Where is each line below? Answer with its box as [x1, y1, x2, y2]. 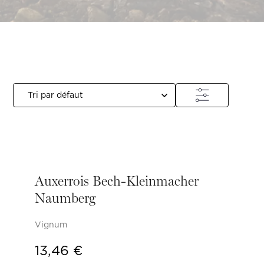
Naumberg [35, 190, 95, 206]
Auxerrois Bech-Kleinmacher [35, 173, 199, 189]
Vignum [35, 219, 67, 231]
